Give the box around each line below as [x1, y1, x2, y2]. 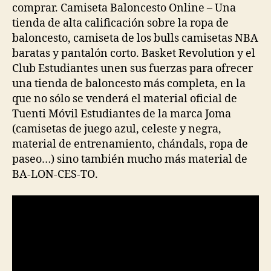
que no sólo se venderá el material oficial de [12, 91, 237, 106]
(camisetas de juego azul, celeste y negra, [12, 122, 221, 136]
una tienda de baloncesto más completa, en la [12, 76, 246, 91]
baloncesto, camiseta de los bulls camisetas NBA [12, 31, 258, 45]
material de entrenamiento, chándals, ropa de [12, 137, 248, 151]
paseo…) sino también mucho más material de [12, 152, 247, 166]
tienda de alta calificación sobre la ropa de [12, 16, 229, 30]
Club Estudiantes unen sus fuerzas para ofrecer [12, 61, 253, 76]
